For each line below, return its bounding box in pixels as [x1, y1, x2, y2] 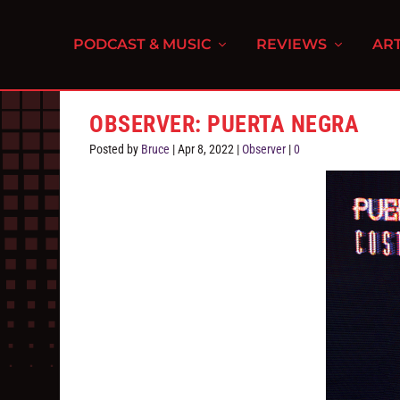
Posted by [89, 142, 142, 156]
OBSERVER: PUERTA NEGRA [89, 111, 360, 137]
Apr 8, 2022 [178, 142, 235, 156]
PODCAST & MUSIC [73, 36, 212, 53]
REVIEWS [256, 36, 328, 53]
